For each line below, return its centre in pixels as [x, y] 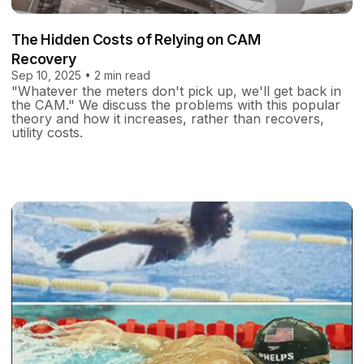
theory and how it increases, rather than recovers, [168, 119]
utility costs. [47, 133]
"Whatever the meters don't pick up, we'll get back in [176, 91]
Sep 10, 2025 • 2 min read [81, 76]
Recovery [44, 59]
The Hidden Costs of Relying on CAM [136, 40]
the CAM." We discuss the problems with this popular [176, 105]
